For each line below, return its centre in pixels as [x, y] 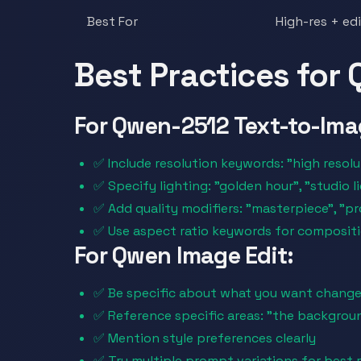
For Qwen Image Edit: [184, 255]
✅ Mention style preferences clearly [205, 338]
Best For [112, 21]
